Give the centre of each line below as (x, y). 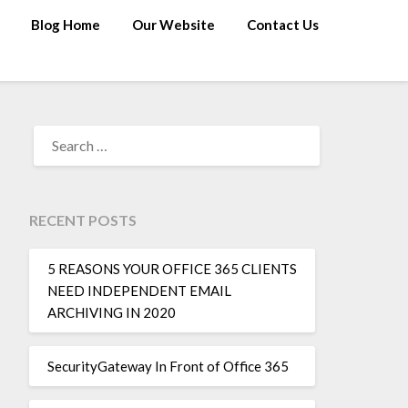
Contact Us (283, 25)
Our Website (173, 25)
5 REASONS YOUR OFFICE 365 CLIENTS (172, 268)
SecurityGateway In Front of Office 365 (168, 366)
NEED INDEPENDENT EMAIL (139, 290)
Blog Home (66, 25)
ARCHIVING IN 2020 (111, 312)
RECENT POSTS (82, 220)
